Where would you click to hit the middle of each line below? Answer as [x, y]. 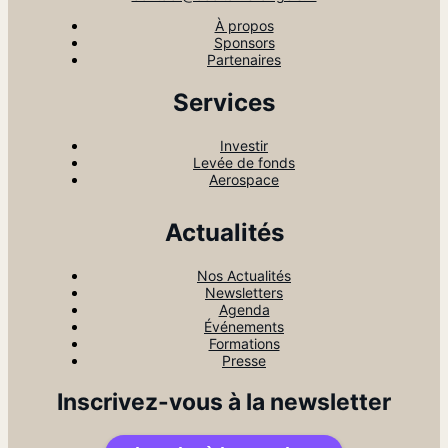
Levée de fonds [244, 162]
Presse [244, 360]
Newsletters [244, 292]
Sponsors [244, 42]
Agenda [244, 309]
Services [224, 102]
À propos [244, 25]
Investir [244, 145]
